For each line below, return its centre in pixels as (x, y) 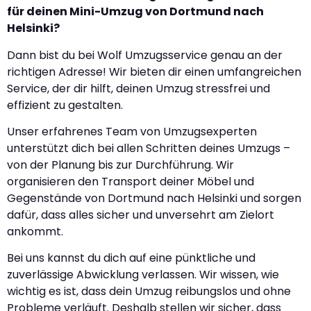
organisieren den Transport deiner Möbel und (131, 182)
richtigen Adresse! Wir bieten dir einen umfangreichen (154, 72)
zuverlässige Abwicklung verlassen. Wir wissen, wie (143, 275)
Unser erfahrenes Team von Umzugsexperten (132, 132)
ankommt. (35, 232)
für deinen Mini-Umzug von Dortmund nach (135, 12)
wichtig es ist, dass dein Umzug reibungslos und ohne (149, 292)
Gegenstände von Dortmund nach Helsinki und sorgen (154, 199)
